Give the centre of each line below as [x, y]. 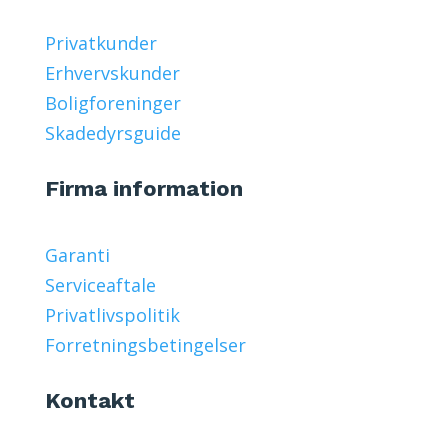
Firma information [143, 188]
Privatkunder [100, 42]
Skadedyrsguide [112, 132]
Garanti [77, 254]
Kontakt [89, 400]
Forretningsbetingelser [145, 344]
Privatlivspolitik [112, 314]
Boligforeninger [112, 102]
